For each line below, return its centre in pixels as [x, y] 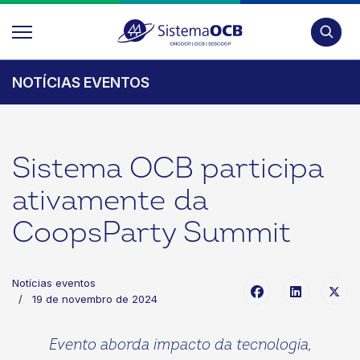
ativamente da [110, 200]
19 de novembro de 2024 [95, 299]
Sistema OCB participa [168, 168]
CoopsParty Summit [155, 233]
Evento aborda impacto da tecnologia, [180, 345]
